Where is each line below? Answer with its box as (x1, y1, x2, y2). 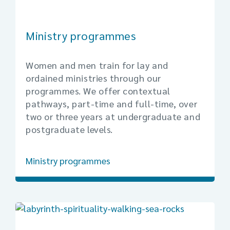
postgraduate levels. (26, 123, 113, 136)
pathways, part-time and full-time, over (26, 98, 198, 110)
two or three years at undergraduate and (26, 110, 201, 123)
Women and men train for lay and (26, 59, 168, 71)
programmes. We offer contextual (26, 85, 170, 97)
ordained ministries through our (26, 72, 161, 84)
